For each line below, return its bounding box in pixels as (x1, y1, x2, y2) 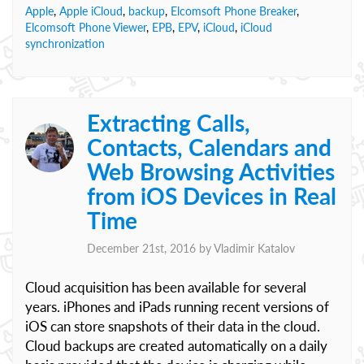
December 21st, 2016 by (87, 241, 214, 255)
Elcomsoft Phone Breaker (171, 4, 297, 18)
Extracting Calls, (87, 109, 250, 136)
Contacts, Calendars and (87, 133, 331, 161)
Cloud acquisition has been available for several (25, 279, 306, 296)
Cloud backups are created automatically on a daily (25, 337, 327, 354)
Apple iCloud (59, 4, 123, 18)
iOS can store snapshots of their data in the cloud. (25, 318, 320, 335)
